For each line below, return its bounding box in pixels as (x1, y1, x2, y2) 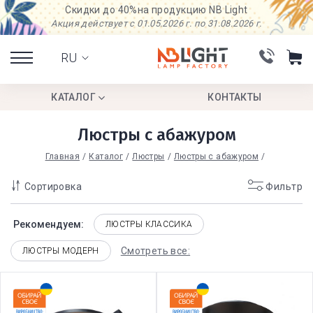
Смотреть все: (120, 245, 191, 256)
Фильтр (263, 181, 303, 192)
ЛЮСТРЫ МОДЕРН (22, 246, 99, 256)
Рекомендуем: (13, 219, 84, 230)
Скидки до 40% (65, 4, 138, 15)
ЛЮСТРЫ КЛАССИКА (105, 219, 193, 229)
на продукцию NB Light (137, 4, 248, 15)
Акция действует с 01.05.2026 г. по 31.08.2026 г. (51, 18, 262, 29)
